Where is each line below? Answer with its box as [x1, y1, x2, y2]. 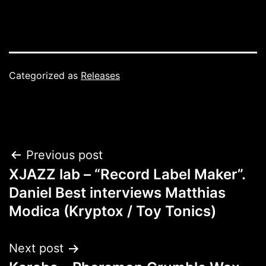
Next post [9, 241, 64, 256]
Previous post [26, 148, 103, 163]
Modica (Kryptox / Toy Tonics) [9, 202, 216, 220]
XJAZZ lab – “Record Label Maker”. [9, 166, 245, 183]
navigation [8, 172, 112, 199]
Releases [81, 69, 120, 82]
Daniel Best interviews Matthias [9, 184, 226, 202]
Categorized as [9, 69, 81, 82]
